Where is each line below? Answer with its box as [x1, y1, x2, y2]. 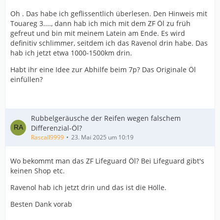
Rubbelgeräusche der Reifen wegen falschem [31, 113, 181, 123]
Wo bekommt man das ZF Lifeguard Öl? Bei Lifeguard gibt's [10, 156, 204, 165]
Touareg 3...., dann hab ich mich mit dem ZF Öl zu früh [10, 19, 191, 28]
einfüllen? [10, 75, 43, 84]
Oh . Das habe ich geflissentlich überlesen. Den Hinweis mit [10, 9, 207, 18]
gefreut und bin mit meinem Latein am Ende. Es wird [10, 28, 185, 38]
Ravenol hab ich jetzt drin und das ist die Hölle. [10, 183, 166, 192]
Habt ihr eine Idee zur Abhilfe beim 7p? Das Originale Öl [10, 65, 196, 74]
